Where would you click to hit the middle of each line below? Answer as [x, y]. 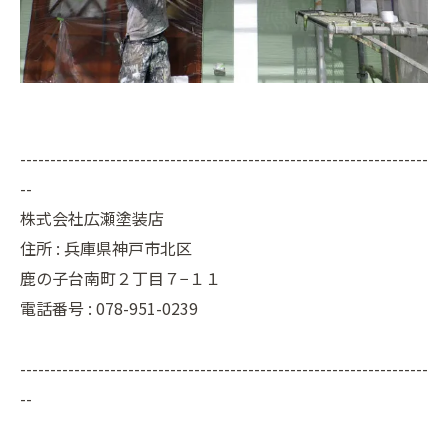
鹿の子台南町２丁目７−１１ [120, 278]
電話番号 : [58, 308]
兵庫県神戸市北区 [128, 248]
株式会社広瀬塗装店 [92, 218]
